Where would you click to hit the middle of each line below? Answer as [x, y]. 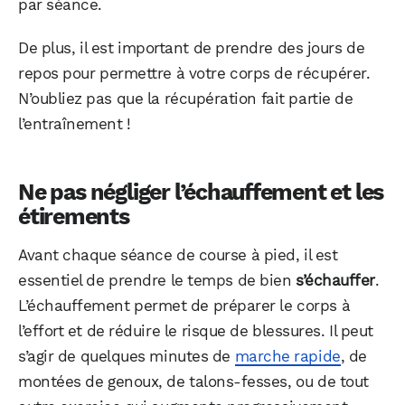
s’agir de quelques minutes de [127, 357]
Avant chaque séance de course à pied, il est [178, 255]
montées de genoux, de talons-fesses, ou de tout [193, 382]
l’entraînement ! [75, 124]
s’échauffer [335, 281]
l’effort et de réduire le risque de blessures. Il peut [196, 331]
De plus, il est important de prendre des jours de [192, 48]
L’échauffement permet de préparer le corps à [184, 306]
